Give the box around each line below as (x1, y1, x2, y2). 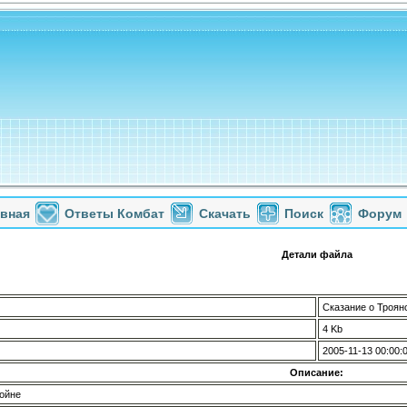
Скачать (199, 206, 251, 221)
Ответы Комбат (65, 206, 164, 221)
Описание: (290, 367, 343, 378)
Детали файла (281, 249, 352, 260)
